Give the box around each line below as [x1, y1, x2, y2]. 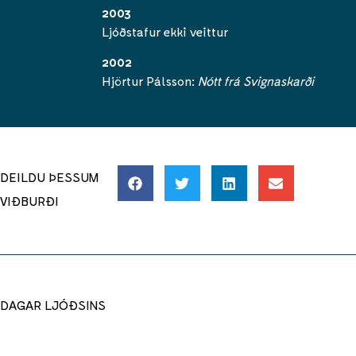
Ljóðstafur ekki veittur [102, 23, 228, 39]
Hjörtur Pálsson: [102, 72, 198, 88]
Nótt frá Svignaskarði [198, 72, 314, 88]
